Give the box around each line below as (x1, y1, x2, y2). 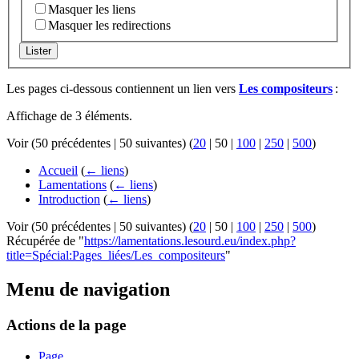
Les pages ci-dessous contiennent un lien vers (6, 82, 239, 96)
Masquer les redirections (48, 18, 171, 33)
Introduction (38, 192, 100, 207)
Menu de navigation (6, 279, 170, 301)
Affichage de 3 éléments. (6, 109, 132, 123)
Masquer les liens (48, 2, 135, 17)
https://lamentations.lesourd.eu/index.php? (84, 234, 296, 248)
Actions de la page (6, 317, 126, 334)
